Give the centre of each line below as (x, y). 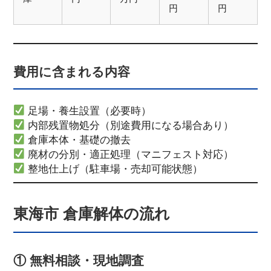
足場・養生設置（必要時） (88, 110)
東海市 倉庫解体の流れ (91, 213)
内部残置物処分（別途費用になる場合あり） (129, 125)
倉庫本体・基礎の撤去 (78, 139)
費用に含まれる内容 (71, 72)
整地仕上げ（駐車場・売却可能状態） (114, 168)
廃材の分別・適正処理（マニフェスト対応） (129, 154)
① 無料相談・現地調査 (78, 261)
